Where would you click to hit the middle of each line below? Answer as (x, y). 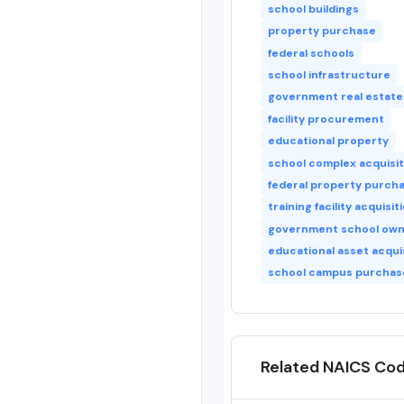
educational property (328, 141)
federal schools (311, 53)
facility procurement (326, 119)
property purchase (321, 31)
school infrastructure (329, 75)
